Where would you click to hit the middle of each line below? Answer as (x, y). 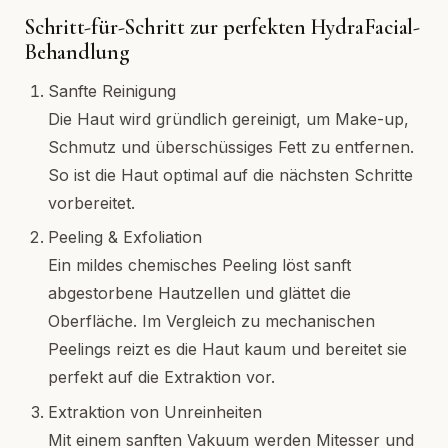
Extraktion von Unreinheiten (155, 411)
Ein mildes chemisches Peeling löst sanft (199, 265)
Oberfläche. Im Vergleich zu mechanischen (211, 321)
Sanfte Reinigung (112, 91)
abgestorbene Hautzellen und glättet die (199, 293)
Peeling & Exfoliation (125, 237)
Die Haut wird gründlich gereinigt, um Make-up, (228, 119)
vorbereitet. (91, 203)
